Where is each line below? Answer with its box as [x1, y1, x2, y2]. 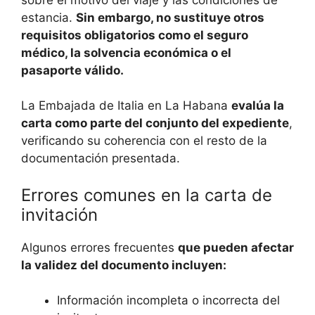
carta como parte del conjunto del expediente [21, 116, 289, 131]
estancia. [21, 10, 76, 25]
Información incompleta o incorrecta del [57, 293, 280, 308]
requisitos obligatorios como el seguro [21, 27, 248, 42]
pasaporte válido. [21, 63, 124, 77]
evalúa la [231, 98, 284, 113]
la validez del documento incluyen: [21, 257, 226, 272]
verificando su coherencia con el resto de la [21, 134, 267, 148]
